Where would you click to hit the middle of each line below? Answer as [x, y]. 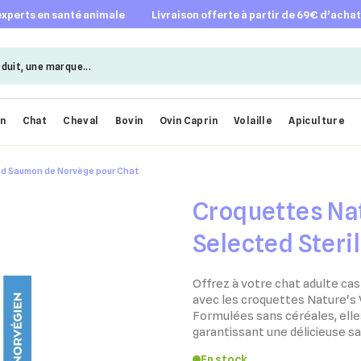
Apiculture [317, 121]
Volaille [253, 121]
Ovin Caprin [188, 121]
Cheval [81, 121]
